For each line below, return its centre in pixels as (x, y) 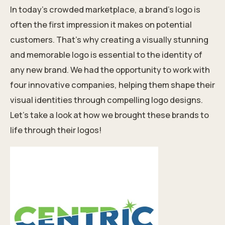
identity (177, 55)
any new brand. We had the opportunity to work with (110, 70)
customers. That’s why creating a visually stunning (109, 40)
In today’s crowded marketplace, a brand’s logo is (105, 10)
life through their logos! (56, 130)
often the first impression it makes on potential (101, 25)
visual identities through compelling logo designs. (106, 100)
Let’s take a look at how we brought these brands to (109, 115)
